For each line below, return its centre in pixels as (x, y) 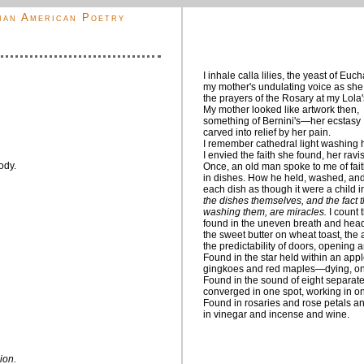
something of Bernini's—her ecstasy (282, 121)
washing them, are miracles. (265, 212)
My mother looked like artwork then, (281, 110)
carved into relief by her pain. (267, 132)
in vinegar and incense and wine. (276, 314)
